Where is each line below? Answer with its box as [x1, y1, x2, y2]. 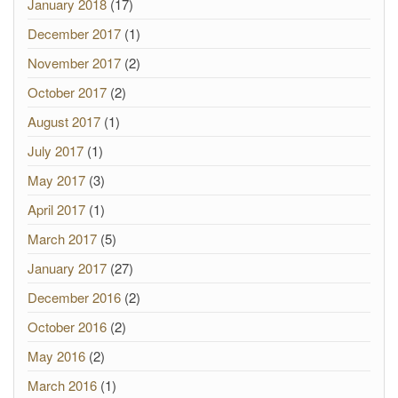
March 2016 [28, 376, 97, 394]
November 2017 [28, 53, 121, 72]
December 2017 [28, 24, 121, 43]
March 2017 [28, 229, 97, 248]
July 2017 [28, 141, 84, 160]
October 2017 [28, 83, 107, 101]
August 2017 [28, 112, 100, 131]
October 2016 [28, 317, 107, 336]
